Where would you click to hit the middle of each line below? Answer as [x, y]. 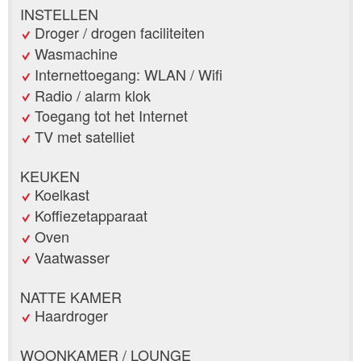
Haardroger [71, 315]
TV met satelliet [85, 137]
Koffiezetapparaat [91, 216]
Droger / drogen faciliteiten [120, 33]
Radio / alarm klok [93, 95]
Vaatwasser [72, 257]
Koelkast [62, 195]
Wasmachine [76, 54]
